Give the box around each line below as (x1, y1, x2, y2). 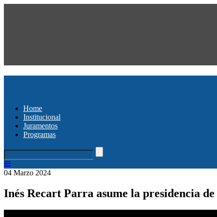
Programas (23, 130, 56, 139)
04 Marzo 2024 (4, 168, 51, 177)
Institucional (23, 112, 61, 121)
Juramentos (23, 121, 58, 130)
